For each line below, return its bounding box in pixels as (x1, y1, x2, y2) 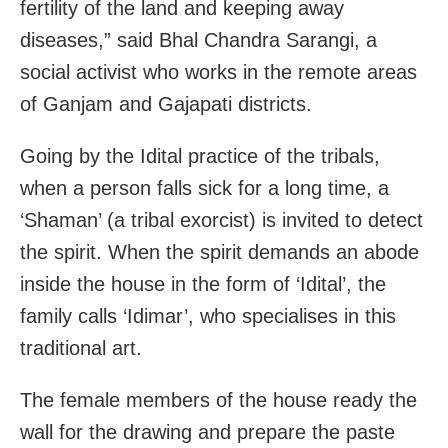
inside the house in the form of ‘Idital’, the (20, 272, 386, 295)
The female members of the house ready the (20, 388, 417, 411)
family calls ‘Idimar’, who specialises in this (20, 304, 396, 327)
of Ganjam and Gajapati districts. (20, 92, 312, 115)
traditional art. (20, 336, 142, 359)
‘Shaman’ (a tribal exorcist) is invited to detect (20, 208, 423, 231)
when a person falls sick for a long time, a (20, 176, 389, 199)
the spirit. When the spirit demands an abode (20, 240, 419, 263)
